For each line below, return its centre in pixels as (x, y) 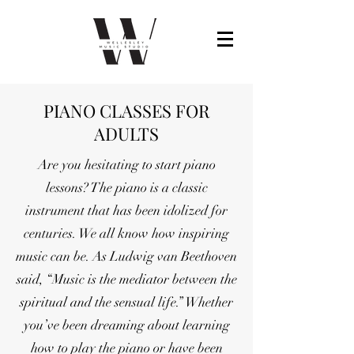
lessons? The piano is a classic (126, 188)
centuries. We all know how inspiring (126, 233)
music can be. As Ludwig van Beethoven (126, 256)
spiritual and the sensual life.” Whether (126, 302)
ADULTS (126, 134)
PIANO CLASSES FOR (126, 111)
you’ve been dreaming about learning (126, 325)
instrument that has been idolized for (126, 211)
